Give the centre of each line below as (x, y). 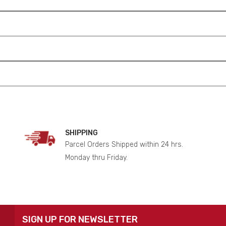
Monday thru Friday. (96, 158)
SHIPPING (81, 133)
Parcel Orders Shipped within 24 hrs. (124, 145)
